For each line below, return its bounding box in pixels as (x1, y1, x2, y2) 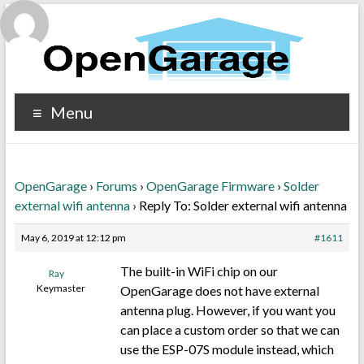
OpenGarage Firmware (145, 178, 275, 193)
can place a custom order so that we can (119, 322, 340, 337)
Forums (95, 178, 137, 193)
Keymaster (37, 282, 86, 294)
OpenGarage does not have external (119, 283, 319, 298)
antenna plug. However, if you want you (119, 302, 336, 318)
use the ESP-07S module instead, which (119, 341, 334, 357)
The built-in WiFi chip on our (119, 263, 278, 279)
